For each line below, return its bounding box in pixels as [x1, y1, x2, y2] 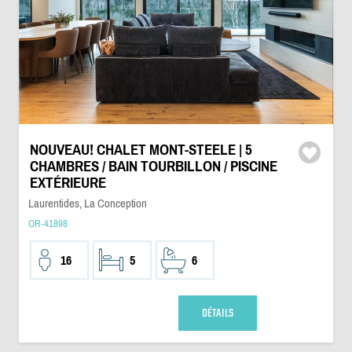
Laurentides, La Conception [27, 196, 147, 210]
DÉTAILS [201, 303, 233, 323]
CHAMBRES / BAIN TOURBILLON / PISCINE [29, 158, 277, 174]
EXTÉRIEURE [29, 174, 106, 191]
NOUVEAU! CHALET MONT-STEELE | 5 [29, 141, 252, 158]
